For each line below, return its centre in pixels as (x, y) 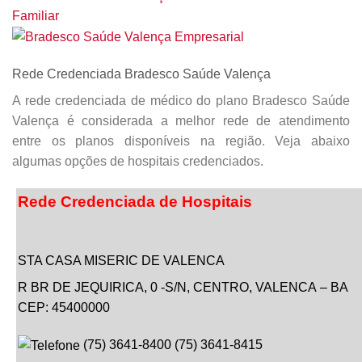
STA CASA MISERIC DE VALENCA (121, 260)
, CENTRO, (219, 287)
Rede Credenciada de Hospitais (135, 202)
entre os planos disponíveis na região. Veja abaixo (181, 141)
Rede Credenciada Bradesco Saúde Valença (141, 74)
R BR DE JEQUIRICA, (82, 287)
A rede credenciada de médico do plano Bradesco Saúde (181, 101)
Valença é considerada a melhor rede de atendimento (181, 121)
